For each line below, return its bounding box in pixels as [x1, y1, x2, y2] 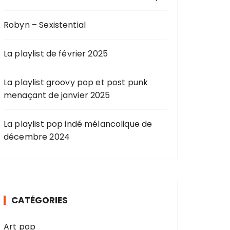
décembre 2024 [4, 131, 70, 143]
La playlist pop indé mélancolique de [4, 118, 152, 130]
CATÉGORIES [11, 194, 68, 206]
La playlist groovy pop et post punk [4, 76, 148, 88]
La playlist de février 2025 [4, 48, 108, 60]
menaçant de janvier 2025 [4, 89, 110, 101]
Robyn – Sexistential [4, 19, 86, 31]
